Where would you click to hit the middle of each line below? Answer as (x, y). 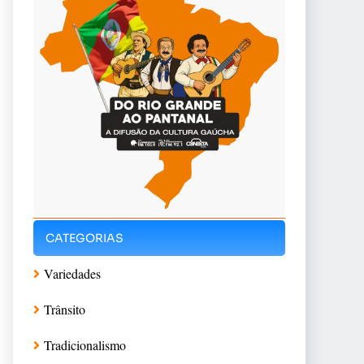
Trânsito (65, 309)
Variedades (72, 273)
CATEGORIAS (84, 238)
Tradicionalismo (85, 344)
